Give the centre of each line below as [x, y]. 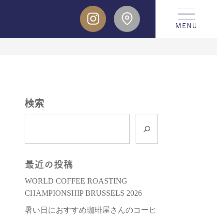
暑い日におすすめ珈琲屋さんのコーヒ [91, 210]
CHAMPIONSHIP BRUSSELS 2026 [83, 193]
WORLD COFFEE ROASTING [76, 181]
